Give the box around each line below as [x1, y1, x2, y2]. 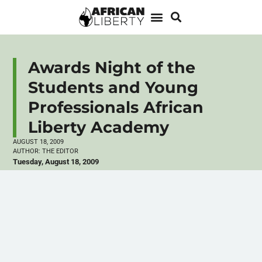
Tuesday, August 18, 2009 [13, 157, 99, 166]
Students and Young [28, 77, 199, 97]
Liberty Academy [28, 117, 170, 137]
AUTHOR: [13, 147, 41, 155]
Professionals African [28, 97, 204, 117]
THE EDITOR [40, 147, 79, 155]
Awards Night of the [28, 57, 196, 77]
